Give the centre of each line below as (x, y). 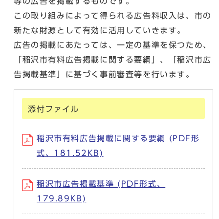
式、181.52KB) (70, 153)
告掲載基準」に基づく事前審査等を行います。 (104, 74)
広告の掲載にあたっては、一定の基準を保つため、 (113, 45)
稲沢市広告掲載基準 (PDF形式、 (101, 184)
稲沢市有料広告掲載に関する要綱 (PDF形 (118, 138)
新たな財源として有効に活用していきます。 (100, 30)
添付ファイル (54, 109)
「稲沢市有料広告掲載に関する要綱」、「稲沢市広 (113, 60)
